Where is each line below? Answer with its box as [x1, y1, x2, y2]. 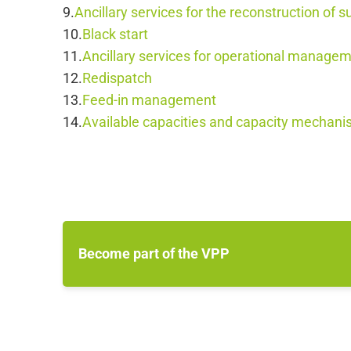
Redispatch [82, 70, 152, 86]
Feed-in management [82, 92, 216, 108]
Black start [82, 26, 148, 42]
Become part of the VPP [78, 245, 230, 262]
